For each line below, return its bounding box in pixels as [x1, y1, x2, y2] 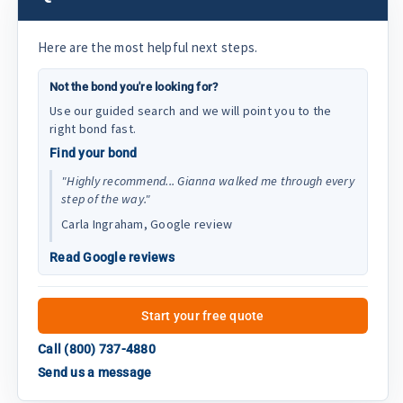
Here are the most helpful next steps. [38, 38, 258, 56]
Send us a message [38, 364, 152, 380]
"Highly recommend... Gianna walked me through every [61, 172, 354, 189]
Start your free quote [141, 308, 264, 323]
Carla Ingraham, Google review [61, 215, 233, 232]
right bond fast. [49, 120, 136, 137]
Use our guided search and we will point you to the [49, 102, 332, 119]
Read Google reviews [49, 249, 175, 264]
